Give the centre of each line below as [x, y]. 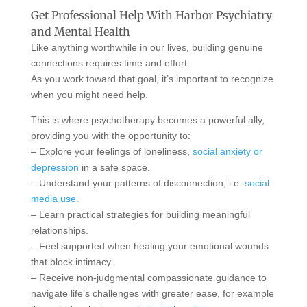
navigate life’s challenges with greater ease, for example [152, 293]
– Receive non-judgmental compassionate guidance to [148, 277]
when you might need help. [89, 94]
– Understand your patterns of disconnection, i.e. [137, 183]
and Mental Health [80, 31]
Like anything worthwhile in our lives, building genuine [147, 47]
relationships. [59, 230]
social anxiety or [227, 151]
